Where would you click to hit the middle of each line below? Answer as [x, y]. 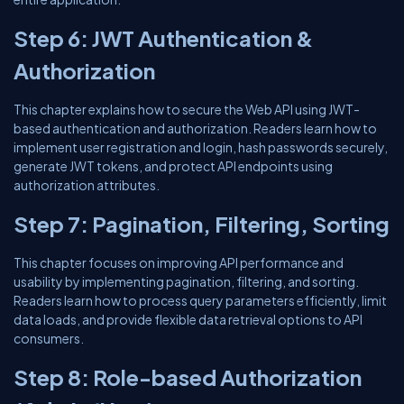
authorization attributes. [87, 185]
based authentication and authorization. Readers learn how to [195, 128]
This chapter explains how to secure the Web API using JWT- [187, 109]
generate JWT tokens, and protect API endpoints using [173, 166]
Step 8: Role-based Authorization [188, 377]
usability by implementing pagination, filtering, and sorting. [186, 281]
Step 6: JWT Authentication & [163, 38]
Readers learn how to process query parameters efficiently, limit [200, 300]
